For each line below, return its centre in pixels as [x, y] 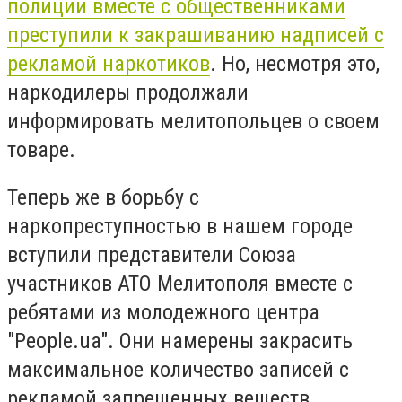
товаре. [41, 149]
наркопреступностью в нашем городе [180, 227]
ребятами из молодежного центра [163, 313]
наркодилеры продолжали [128, 92]
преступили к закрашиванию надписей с [196, 35]
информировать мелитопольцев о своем [193, 121]
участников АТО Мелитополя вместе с [180, 284]
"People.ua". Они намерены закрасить [180, 341]
